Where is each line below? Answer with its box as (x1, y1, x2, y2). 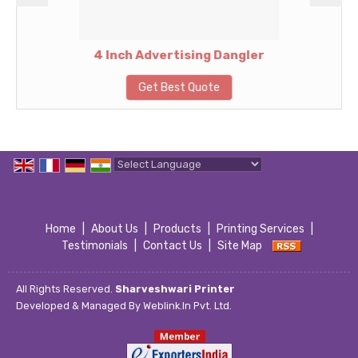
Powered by (113, 176, 177, 189)
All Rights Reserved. (16, 283, 115, 295)
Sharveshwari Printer (115, 283, 235, 295)
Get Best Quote (138, 81, 220, 94)
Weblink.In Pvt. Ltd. (143, 300, 232, 312)
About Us (90, 222, 138, 236)
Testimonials (61, 239, 128, 253)
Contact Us (142, 239, 202, 253)
